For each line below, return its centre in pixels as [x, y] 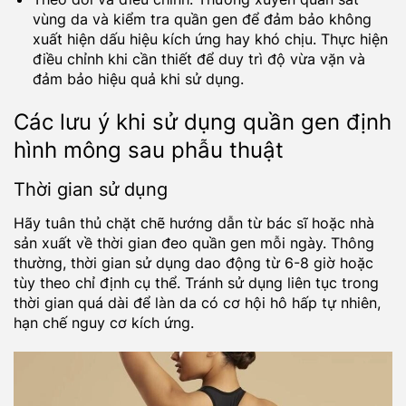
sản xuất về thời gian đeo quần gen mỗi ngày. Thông [194, 243]
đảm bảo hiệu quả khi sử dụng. [138, 79]
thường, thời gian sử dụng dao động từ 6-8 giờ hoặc [193, 263]
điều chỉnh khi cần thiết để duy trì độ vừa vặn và [198, 59]
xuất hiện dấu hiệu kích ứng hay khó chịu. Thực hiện [210, 39]
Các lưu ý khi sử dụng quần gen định [203, 122]
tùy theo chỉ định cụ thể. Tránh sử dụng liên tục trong [196, 283]
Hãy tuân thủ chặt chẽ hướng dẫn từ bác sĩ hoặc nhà [194, 223]
